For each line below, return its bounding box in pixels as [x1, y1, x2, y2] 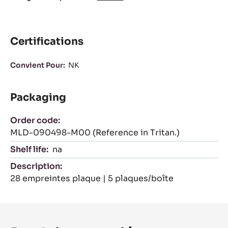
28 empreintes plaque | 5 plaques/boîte [10, 173, 174, 184]
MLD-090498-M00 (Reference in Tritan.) [10, 127, 180, 138]
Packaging [10, 91, 66, 104]
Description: [10, 160, 62, 172]
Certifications [10, 35, 83, 48]
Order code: [10, 115, 60, 126]
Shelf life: [10, 144, 48, 155]
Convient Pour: [10, 60, 65, 70]
